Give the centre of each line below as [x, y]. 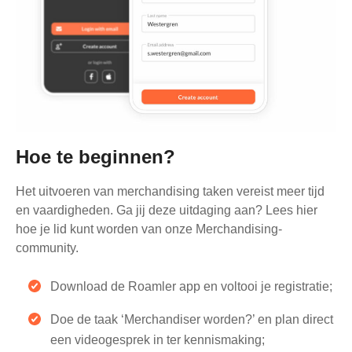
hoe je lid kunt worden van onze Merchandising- [149, 229]
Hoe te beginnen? [95, 156]
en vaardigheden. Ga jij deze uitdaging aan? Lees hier [167, 210]
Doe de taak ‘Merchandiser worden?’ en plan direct [192, 319]
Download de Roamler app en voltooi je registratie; [191, 286]
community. [47, 247]
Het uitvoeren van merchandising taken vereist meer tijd [170, 191]
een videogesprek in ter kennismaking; [158, 339]
